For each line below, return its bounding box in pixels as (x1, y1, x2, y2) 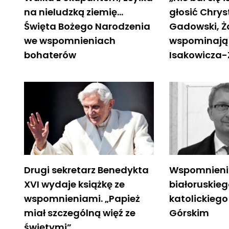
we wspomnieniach (24, 34, 116, 47)
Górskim (169, 206, 210, 219)
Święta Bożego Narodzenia (24, 19, 150, 33)
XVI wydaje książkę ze (24, 177, 125, 191)
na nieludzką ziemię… (24, 5, 123, 18)
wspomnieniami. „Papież (24, 192, 140, 205)
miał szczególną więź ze (24, 206, 135, 219)
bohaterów (24, 48, 76, 61)
